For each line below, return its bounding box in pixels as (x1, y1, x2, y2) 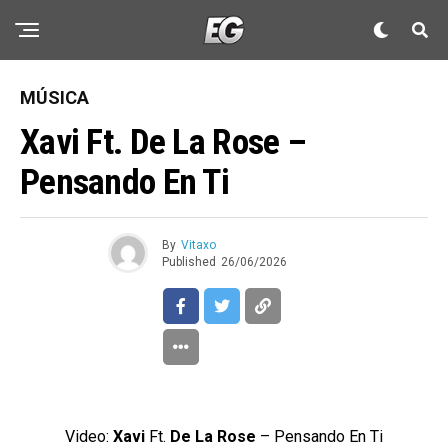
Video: (65, 427, 113, 446)
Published (161, 254, 216, 269)
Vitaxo (180, 237, 216, 252)
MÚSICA (20, 87, 89, 108)
